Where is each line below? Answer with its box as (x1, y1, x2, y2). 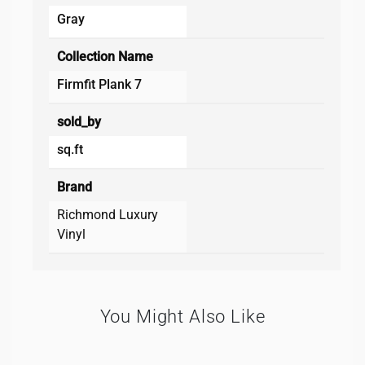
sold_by (57, 113, 101, 130)
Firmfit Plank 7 (57, 76, 142, 92)
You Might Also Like (99, 306, 266, 327)
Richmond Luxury (57, 206, 158, 222)
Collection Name (57, 48, 153, 64)
